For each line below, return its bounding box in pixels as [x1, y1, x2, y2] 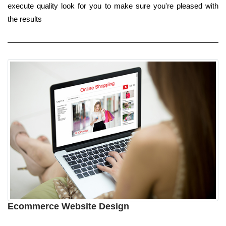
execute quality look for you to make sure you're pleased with [8, 1, 218, 10]
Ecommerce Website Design [8, 201, 129, 212]
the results [8, 14, 42, 23]
